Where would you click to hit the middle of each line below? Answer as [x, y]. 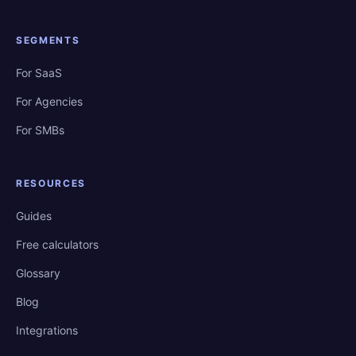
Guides [34, 216]
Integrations [47, 330]
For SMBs [40, 130]
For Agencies [49, 101]
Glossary [38, 273]
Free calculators [57, 244]
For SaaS [39, 73]
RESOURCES [51, 183]
